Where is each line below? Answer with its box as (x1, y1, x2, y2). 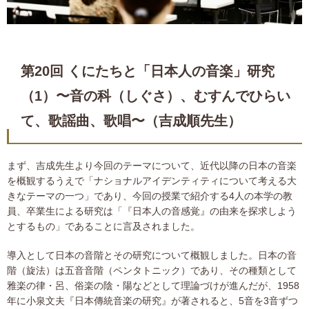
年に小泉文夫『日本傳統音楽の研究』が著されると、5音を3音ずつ (7, 295, 298, 307)
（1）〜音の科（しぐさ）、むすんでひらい (21, 88, 290, 104)
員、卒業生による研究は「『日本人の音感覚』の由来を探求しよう (7, 206, 297, 217)
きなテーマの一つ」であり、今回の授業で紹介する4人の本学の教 (7, 190, 292, 202)
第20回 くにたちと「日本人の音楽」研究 (21, 63, 275, 79)
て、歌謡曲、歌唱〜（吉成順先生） (21, 113, 241, 129)
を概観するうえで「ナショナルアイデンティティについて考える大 (7, 175, 297, 187)
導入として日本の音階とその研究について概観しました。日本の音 (7, 250, 297, 261)
